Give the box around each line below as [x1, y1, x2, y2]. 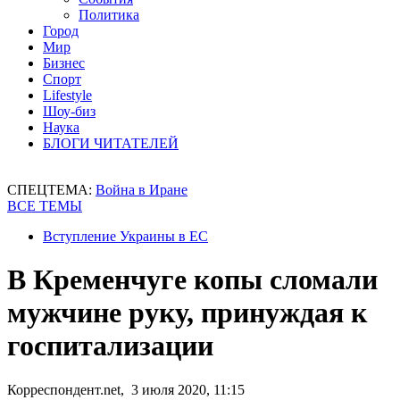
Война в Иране [96, 182, 187, 197]
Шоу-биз [43, 104, 96, 119]
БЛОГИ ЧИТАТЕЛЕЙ [43, 136, 179, 151]
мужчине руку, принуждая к [7, 296, 367, 329]
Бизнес [43, 55, 85, 71]
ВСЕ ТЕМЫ [7, 198, 82, 213]
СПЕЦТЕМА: [7, 182, 96, 197]
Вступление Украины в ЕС [43, 229, 208, 244]
